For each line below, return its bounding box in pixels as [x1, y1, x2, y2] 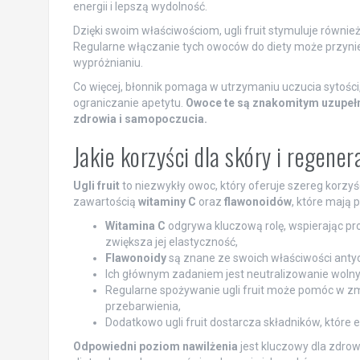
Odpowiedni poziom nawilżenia [72, 340, 238, 354]
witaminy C [137, 195, 196, 209]
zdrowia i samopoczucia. [72, 112, 207, 126]
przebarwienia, [104, 300, 181, 313]
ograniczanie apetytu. [72, 96, 186, 110]
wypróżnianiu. [72, 56, 143, 70]
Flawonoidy [104, 252, 166, 265]
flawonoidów [223, 195, 292, 209]
